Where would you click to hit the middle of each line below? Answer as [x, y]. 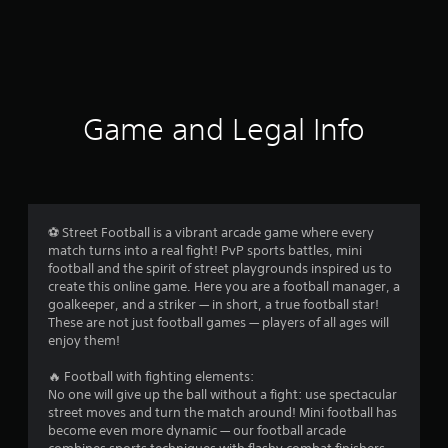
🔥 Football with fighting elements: [151, 376]
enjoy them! [84, 340]
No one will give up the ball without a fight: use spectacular [222, 394]
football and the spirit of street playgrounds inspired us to [220, 268]
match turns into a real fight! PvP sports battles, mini [205, 250]
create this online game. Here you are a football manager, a [224, 286]
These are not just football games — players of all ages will [218, 322]
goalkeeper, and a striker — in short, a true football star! [213, 304]
